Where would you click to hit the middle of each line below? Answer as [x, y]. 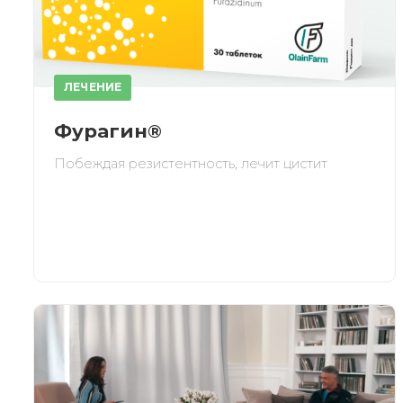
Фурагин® [108, 130]
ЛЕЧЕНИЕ [93, 87]
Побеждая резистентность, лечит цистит [191, 163]
